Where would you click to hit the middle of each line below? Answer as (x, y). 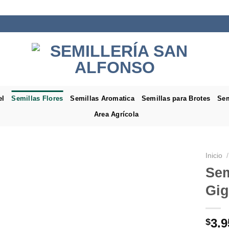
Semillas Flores (37, 98)
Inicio (214, 156)
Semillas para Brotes (176, 98)
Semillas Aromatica (102, 98)
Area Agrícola (116, 114)
